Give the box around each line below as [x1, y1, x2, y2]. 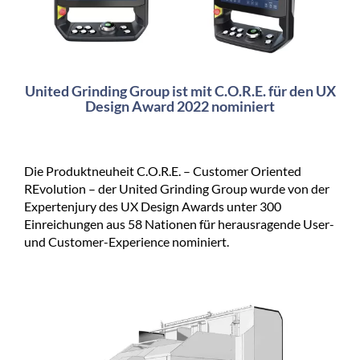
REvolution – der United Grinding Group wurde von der [24, 180, 329, 196]
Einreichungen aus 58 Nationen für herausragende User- [24, 215, 334, 231]
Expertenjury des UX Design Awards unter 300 [24, 198, 281, 214]
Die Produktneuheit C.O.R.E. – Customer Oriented [24, 162, 301, 178]
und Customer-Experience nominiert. [24, 233, 229, 249]
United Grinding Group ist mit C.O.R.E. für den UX [24, 81, 336, 100]
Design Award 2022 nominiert [85, 96, 275, 115]
